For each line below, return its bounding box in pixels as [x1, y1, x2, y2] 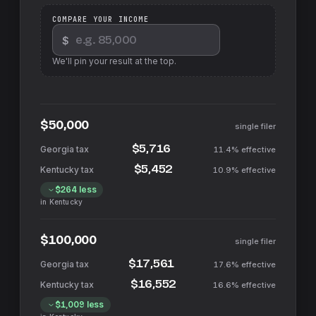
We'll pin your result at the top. [52, 56, 176, 66]
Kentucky [49, 197, 83, 206]
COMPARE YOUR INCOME [52, 15, 149, 24]
